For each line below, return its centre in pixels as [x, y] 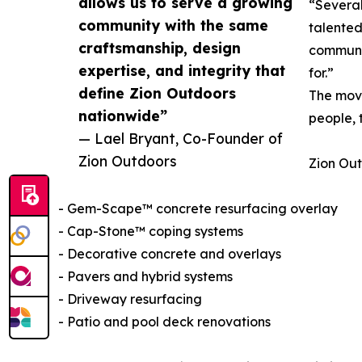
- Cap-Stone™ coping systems [151, 232]
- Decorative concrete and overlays [170, 254]
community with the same [173, 25]
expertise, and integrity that [182, 71]
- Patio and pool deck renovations [164, 322]
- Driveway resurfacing [130, 299]
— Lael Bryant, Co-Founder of [181, 139]
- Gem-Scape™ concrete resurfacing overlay [198, 209]
